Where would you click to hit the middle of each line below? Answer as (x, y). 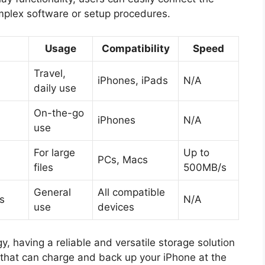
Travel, (50, 74)
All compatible (131, 193)
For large (54, 153)
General (52, 193)
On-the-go (59, 113)
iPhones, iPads (133, 81)
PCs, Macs (123, 160)
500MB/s (205, 168)
